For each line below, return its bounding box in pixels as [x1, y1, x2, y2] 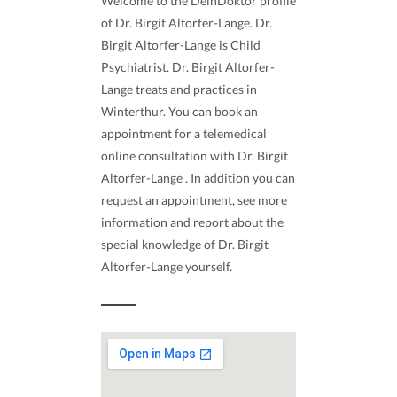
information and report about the [101, 214, 284, 230]
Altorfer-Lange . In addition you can [101, 170, 295, 186]
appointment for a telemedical [101, 126, 267, 142]
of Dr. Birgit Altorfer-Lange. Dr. [101, 15, 272, 31]
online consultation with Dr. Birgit [101, 148, 288, 164]
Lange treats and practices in [101, 82, 257, 97]
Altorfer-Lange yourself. [101, 259, 232, 275]
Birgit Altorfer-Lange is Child [101, 37, 261, 53]
